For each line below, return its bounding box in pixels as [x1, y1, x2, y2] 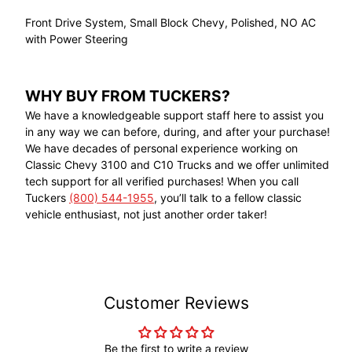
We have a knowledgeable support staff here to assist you [25, 108, 324, 122]
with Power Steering [25, 31, 128, 46]
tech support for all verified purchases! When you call [25, 174, 299, 188]
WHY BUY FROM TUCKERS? [25, 86, 230, 105]
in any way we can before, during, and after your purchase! [25, 124, 330, 138]
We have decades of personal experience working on [25, 141, 298, 155]
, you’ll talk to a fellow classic [154, 190, 302, 204]
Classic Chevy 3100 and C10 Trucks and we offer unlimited [25, 157, 329, 171]
